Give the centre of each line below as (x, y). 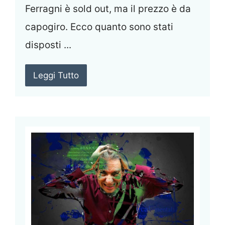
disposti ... (48, 45)
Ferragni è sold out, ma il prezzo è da (108, 9)
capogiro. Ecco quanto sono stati (99, 27)
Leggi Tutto (56, 76)
